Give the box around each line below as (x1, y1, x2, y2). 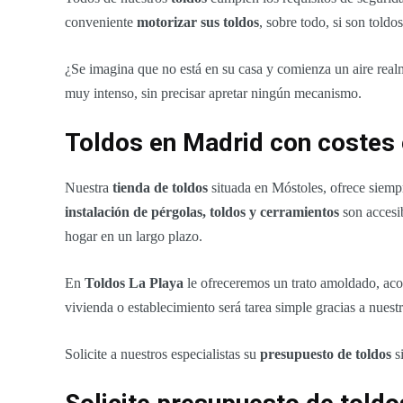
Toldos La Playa (85, 275, 184, 291)
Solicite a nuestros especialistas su (65, 346, 260, 363)
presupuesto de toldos (260, 346, 391, 363)
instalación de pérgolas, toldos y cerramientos (65, 204, 339, 220)
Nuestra (65, 180, 112, 196)
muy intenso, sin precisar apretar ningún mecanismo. (65, 85, 362, 102)
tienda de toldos (112, 180, 208, 196)
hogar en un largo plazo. (65, 228, 202, 245)
